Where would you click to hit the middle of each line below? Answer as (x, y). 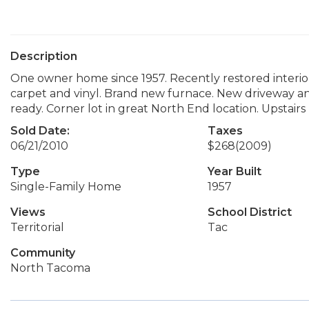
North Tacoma (50, 268)
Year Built (234, 171)
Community (43, 253)
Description (44, 56)
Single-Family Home (66, 187)
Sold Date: (40, 131)
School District (249, 212)
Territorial (37, 227)
